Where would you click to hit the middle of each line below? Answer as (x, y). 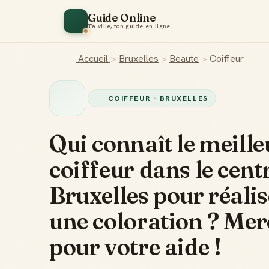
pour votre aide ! (135, 247)
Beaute (184, 59)
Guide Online (122, 18)
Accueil (93, 59)
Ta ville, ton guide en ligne (129, 26)
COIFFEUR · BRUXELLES (158, 98)
